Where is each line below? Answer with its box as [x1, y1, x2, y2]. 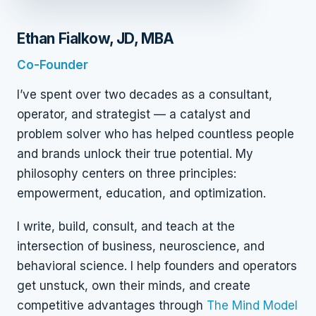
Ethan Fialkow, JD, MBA [17, 29, 174, 47]
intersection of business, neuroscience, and [17, 239, 265, 254]
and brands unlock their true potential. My [17, 147, 253, 162]
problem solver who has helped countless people [17, 127, 294, 142]
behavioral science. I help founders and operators [17, 259, 297, 274]
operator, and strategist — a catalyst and [17, 107, 250, 122]
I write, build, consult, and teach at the [17, 219, 235, 234]
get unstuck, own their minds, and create [17, 279, 250, 293]
